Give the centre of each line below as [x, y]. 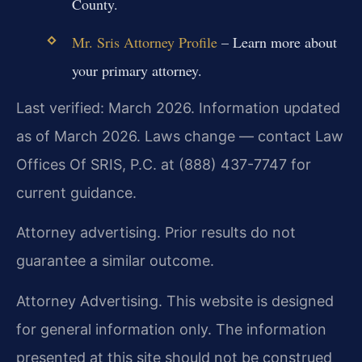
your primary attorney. [137, 70]
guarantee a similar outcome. [115, 261]
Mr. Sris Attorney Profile [144, 42]
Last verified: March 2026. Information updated [178, 107]
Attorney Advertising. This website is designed [175, 301]
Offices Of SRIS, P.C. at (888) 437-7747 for [164, 164]
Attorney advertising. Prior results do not [156, 233]
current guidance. [76, 192]
